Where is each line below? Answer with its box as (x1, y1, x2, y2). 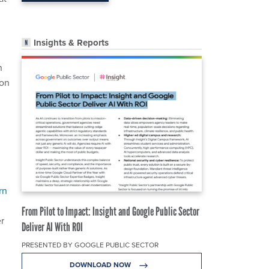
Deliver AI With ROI (22, 220, 83, 235)
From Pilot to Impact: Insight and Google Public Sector (22, 204, 199, 219)
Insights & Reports (34, 36, 109, 50)
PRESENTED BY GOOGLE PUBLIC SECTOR (22, 240, 159, 251)
